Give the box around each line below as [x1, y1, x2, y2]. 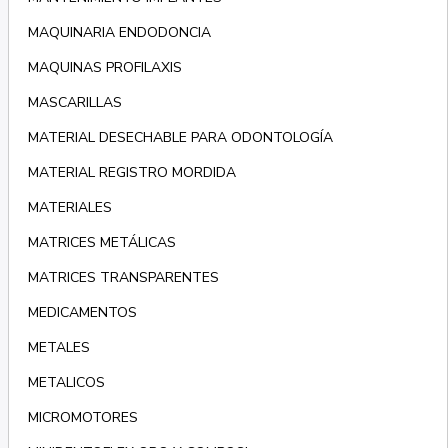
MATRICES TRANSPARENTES [27, 268, 219, 288]
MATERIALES [27, 198, 112, 218]
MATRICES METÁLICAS [27, 233, 176, 253]
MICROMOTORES [27, 408, 138, 428]
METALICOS [27, 373, 105, 393]
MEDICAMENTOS [27, 303, 137, 323]
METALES [27, 338, 90, 358]
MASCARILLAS [27, 93, 122, 113]
